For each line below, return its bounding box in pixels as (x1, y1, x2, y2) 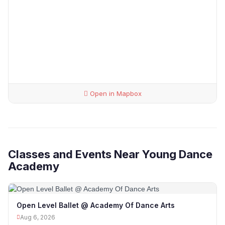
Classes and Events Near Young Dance (8, 148, 212, 161)
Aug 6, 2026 (20, 213, 55, 221)
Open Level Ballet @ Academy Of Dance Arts (17, 200, 175, 209)
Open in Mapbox (87, 89, 142, 98)
